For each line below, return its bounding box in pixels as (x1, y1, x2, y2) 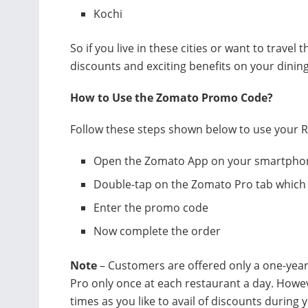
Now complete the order (93, 223, 221, 239)
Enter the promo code (93, 199, 214, 215)
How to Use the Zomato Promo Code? (70, 89, 273, 105)
